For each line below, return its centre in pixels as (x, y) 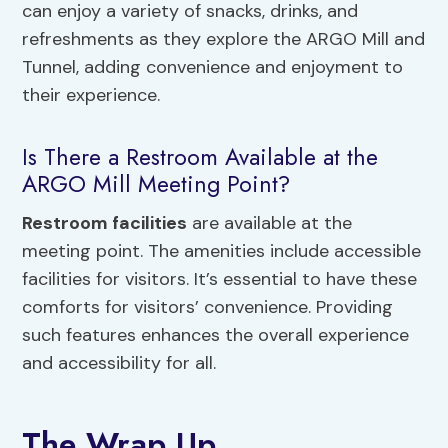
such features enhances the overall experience (216, 335)
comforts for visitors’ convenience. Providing (208, 307)
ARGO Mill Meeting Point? (156, 183)
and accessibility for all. (119, 363)
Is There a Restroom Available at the (200, 156)
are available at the (270, 223)
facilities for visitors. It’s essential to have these (220, 279)
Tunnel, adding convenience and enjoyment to (213, 67)
